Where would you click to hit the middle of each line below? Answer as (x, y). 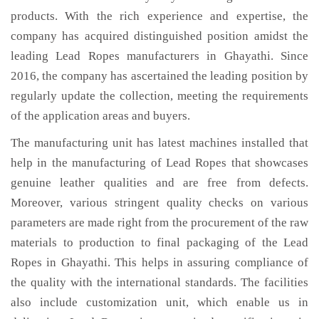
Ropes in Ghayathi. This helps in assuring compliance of (159, 262)
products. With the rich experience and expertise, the (159, 16)
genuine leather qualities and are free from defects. (159, 183)
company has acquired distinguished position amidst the (159, 36)
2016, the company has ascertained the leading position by (159, 76)
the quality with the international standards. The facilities (159, 282)
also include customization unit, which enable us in (159, 302)
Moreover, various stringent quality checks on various (159, 203)
